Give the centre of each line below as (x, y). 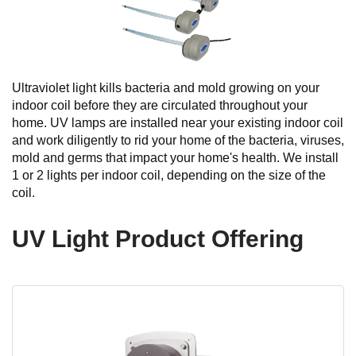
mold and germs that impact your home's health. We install (175, 157)
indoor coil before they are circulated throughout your (160, 105)
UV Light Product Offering (158, 238)
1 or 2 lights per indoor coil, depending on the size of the (169, 175)
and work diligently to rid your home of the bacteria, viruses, (178, 140)
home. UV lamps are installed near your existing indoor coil (178, 122)
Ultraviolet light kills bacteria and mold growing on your (166, 87)
